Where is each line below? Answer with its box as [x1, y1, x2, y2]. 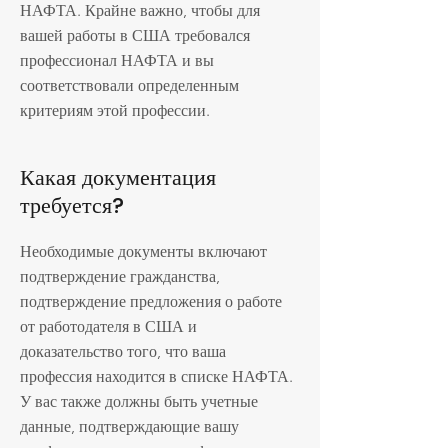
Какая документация [20, 162, 216, 193]
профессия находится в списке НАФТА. [20, 367, 293, 386]
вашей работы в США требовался [20, 26, 250, 45]
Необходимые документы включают [20, 242, 267, 261]
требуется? [20, 190, 124, 221]
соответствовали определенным [20, 76, 239, 95]
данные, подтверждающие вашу [20, 417, 239, 436]
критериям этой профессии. [20, 101, 210, 120]
